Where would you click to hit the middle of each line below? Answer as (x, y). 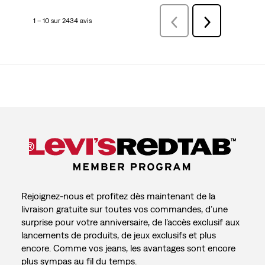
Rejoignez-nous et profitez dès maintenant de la (118, 195)
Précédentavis (196, 22)
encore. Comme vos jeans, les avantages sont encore (128, 248)
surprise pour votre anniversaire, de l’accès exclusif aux (130, 222)
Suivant (219, 22)
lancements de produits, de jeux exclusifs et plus (118, 235)
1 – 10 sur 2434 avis (62, 21)
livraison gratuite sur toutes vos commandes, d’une (124, 209)
